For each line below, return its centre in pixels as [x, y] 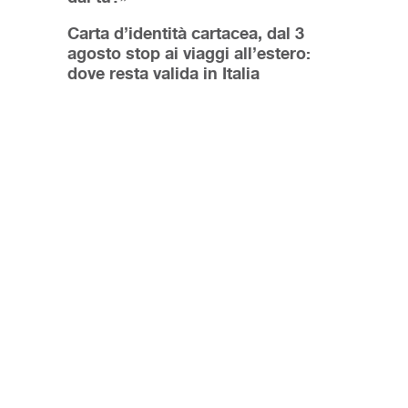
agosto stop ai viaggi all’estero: [189, 53]
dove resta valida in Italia [163, 73]
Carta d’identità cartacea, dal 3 [186, 33]
